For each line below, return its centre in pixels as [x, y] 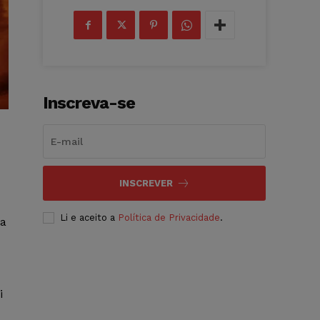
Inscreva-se [89, 103]
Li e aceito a [89, 218]
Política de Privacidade [169, 218]
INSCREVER [146, 184]
